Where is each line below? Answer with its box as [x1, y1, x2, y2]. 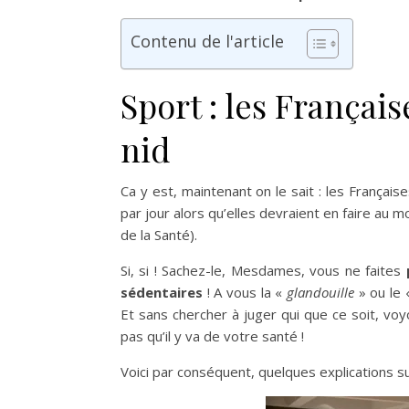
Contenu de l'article [131, 29, 284, 52]
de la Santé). [121, 225, 197, 244]
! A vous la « [203, 282, 288, 301]
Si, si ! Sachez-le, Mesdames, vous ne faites [121, 260, 406, 279]
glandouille [287, 282, 355, 301]
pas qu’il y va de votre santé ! [121, 326, 304, 345]
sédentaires [121, 282, 203, 301]
